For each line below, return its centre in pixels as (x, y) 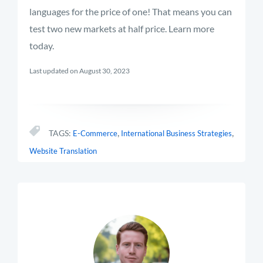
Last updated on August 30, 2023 (80, 71)
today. (42, 45)
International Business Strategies (176, 133)
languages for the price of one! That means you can (131, 11)
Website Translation (63, 151)
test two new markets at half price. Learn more (122, 28)
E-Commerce (95, 133)
